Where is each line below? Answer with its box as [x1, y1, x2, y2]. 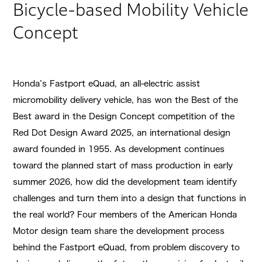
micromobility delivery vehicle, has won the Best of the [13, 96, 239, 105]
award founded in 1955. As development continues [13, 145, 225, 154]
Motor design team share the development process [13, 227, 225, 236]
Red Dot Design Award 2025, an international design [13, 129, 231, 137]
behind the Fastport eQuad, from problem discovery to [13, 243, 240, 252]
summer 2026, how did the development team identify [13, 178, 237, 187]
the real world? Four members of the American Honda [13, 211, 237, 219]
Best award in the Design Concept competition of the [13, 112, 235, 121]
